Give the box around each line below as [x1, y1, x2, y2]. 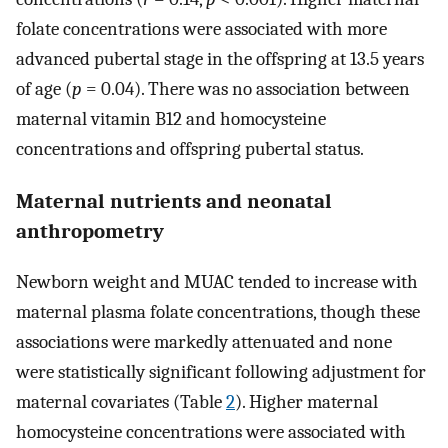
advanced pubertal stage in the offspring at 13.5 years [16, 48, 424, 71]
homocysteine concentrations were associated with [16, 420, 406, 443]
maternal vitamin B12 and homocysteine [16, 108, 326, 131]
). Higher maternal [235, 390, 378, 413]
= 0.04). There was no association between [82, 78, 410, 101]
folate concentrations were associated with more [16, 18, 387, 41]
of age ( [16, 78, 72, 101]
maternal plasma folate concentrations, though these [16, 300, 420, 323]
